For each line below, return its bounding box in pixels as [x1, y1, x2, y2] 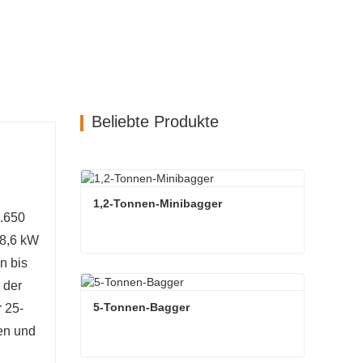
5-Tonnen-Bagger [92, 301, 190, 314]
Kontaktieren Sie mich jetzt [108, 295, 265, 309]
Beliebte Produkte [91, 113, 219, 130]
